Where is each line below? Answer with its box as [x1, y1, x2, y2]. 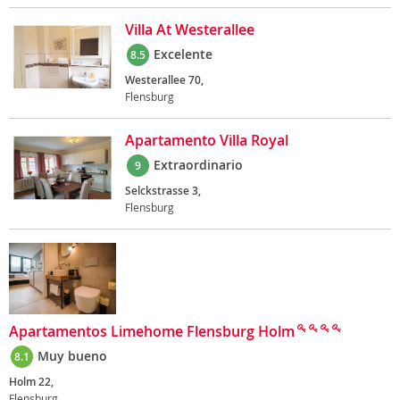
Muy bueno [37, 347, 107, 364]
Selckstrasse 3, [125, 183, 201, 198]
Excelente [154, 46, 212, 62]
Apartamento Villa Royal [125, 130, 288, 150]
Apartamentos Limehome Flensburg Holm [9, 321, 295, 341]
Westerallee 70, [125, 72, 204, 87]
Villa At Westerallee [125, 20, 254, 39]
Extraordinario [154, 156, 243, 173]
